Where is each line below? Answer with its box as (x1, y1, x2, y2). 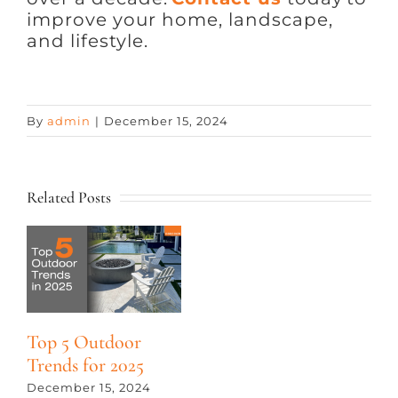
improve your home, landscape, (26, 8, 333, 30)
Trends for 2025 (27, 353, 144, 377)
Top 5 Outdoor (27, 330, 141, 354)
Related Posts (27, 187, 111, 207)
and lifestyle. (26, 29, 148, 52)
